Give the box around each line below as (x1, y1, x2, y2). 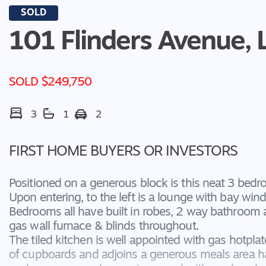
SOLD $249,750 (9, 77, 92, 88)
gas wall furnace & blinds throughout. (9, 221, 199, 233)
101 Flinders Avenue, (9, 29, 251, 56)
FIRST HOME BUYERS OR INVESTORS (9, 145, 237, 159)
